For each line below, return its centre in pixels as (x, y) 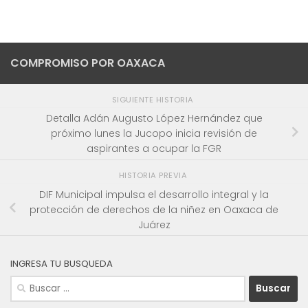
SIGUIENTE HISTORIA (154, 99)
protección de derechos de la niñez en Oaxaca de (154, 209)
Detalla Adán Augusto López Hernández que (154, 119)
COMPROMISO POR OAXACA (88, 63)
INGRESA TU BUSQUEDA (62, 263)
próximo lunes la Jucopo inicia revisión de (154, 134)
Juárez (154, 224)
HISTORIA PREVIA (154, 175)
